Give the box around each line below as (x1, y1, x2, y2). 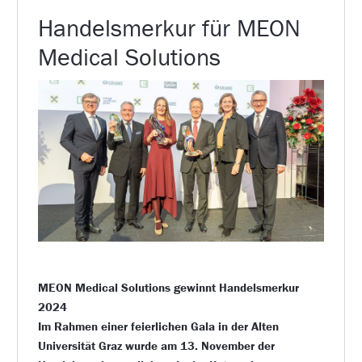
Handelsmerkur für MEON (37, 13, 301, 44)
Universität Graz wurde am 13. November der (37, 338, 275, 354)
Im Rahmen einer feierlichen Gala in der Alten (37, 318, 279, 335)
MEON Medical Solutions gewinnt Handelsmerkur (37, 280, 299, 296)
